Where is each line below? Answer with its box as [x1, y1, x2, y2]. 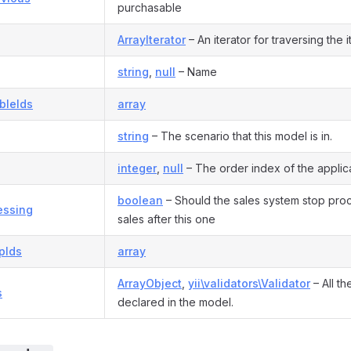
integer [118, 161, 157, 175]
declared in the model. [118, 295, 233, 309]
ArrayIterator [118, 33, 186, 46]
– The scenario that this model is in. [149, 129, 332, 143]
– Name [175, 65, 217, 78]
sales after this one [118, 212, 215, 226]
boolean [118, 194, 163, 207]
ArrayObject [118, 277, 182, 290]
